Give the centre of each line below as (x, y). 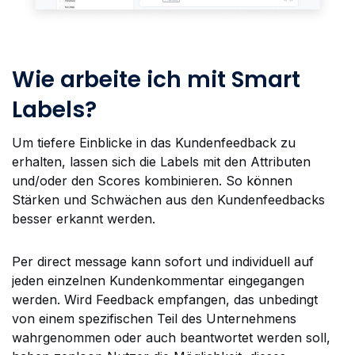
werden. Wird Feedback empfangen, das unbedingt (165, 300)
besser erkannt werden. (84, 218)
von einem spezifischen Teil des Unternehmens (154, 319)
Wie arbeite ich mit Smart (156, 79)
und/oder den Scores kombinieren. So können (152, 180)
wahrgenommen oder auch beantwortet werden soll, (171, 338)
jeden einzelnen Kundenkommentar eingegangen (158, 281)
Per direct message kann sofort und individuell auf (163, 262)
